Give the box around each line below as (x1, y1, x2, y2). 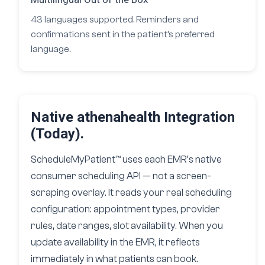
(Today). (31, 125, 84, 142)
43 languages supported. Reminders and (31, 14, 199, 25)
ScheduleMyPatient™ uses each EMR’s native (31, 154, 222, 165)
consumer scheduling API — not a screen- (31, 170, 211, 182)
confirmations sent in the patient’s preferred (31, 29, 215, 40)
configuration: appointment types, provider (31, 203, 220, 215)
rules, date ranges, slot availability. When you (31, 220, 223, 231)
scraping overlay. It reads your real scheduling (31, 187, 232, 198)
